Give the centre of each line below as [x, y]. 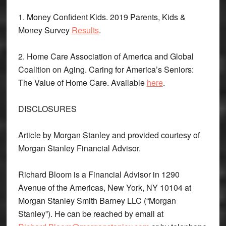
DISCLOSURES [47, 108]
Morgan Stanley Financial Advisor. [79, 148]
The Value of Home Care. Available [82, 82]
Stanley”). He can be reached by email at [91, 213]
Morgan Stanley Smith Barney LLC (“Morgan [97, 200]
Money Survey [45, 30]
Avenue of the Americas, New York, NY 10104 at [104, 187]
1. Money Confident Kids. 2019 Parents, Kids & [102, 17]
